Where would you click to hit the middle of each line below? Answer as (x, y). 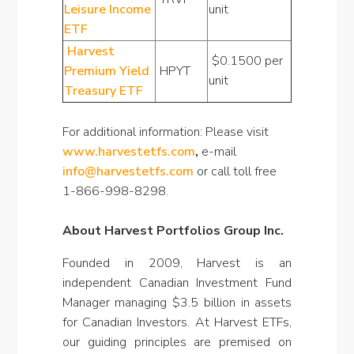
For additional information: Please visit (165, 132)
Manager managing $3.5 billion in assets (177, 303)
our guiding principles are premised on (177, 342)
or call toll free (235, 171)
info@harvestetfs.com (128, 171)
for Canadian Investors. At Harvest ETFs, (177, 322)
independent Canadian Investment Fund (177, 283)
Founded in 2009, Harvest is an (177, 263)
